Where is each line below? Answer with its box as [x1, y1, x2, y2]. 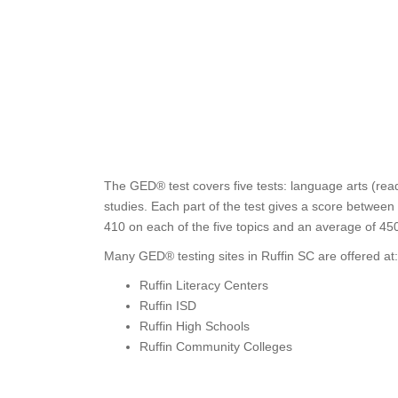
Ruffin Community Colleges [139, 339, 292, 354]
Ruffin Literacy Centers [139, 278, 268, 292]
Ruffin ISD [139, 298, 196, 313]
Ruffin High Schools [139, 319, 250, 333]
